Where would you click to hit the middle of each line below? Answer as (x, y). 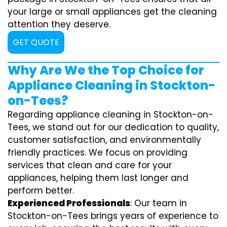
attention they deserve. (59, 24)
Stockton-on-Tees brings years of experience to (113, 216)
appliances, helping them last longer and (98, 178)
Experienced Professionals (69, 203)
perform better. (41, 190)
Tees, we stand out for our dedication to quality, (113, 127)
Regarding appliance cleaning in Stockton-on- (110, 114)
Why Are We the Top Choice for (106, 70)
